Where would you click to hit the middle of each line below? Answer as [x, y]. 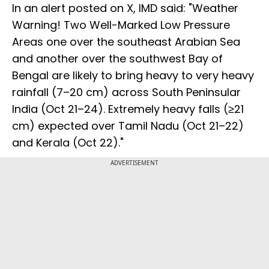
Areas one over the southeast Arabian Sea [126, 42]
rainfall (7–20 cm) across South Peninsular [126, 92]
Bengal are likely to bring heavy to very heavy [133, 76]
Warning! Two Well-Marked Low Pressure [121, 25]
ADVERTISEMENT [134, 163]
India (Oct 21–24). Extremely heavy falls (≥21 [128, 109]
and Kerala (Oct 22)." [68, 143]
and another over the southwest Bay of [117, 59]
